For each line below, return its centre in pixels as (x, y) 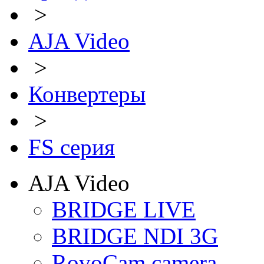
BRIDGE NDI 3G (135, 236)
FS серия (72, 147)
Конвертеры (87, 94)
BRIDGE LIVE (124, 210)
